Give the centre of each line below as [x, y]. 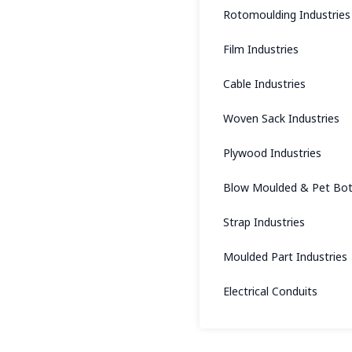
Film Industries [261, 49]
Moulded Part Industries [285, 257]
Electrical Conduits [270, 291]
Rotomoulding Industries [287, 15]
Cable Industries [264, 84]
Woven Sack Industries [281, 118]
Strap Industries [264, 222]
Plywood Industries [272, 153]
